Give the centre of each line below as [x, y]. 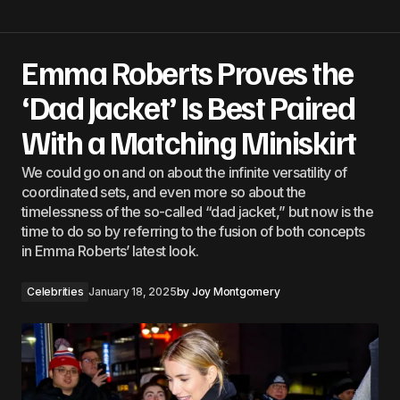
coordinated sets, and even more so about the [164, 192]
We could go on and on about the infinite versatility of [184, 172]
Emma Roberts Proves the [187, 71]
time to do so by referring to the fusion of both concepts [193, 231]
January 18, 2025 [133, 291]
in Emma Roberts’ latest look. [110, 250]
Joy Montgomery [236, 291]
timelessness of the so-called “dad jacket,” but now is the [197, 211]
